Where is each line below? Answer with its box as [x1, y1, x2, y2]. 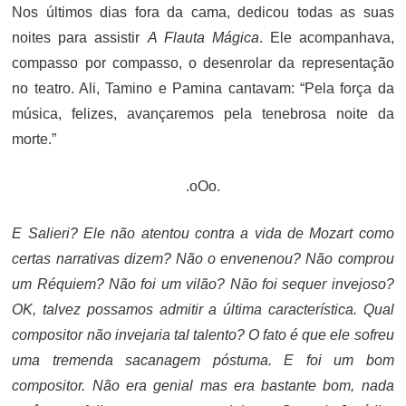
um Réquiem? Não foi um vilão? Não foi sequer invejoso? [12, 276, 394, 293]
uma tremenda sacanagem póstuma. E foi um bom [12, 353, 394, 369]
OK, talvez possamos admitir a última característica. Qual [12, 302, 394, 318]
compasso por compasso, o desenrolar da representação [12, 55, 394, 72]
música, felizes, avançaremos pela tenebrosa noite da [12, 106, 394, 122]
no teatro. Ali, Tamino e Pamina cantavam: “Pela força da [12, 81, 394, 97]
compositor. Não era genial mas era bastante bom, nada [12, 378, 394, 394]
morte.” [12, 131, 57, 148]
